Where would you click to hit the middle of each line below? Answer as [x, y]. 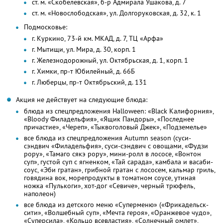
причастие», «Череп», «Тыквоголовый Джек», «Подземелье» [115, 127]
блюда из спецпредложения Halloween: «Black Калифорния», [119, 111]
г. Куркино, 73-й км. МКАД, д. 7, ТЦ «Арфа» [98, 39]
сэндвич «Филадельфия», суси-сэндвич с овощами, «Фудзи [116, 146]
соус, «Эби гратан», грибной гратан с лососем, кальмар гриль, [120, 170]
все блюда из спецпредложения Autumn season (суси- [108, 138]
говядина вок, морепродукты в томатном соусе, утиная [110, 178]
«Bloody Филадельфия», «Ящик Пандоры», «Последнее [109, 119]
